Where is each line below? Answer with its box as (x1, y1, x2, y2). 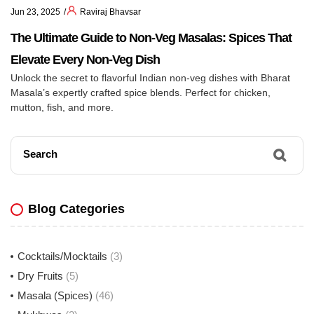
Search (23, 148, 57, 161)
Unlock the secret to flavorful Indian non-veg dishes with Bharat (11, 72, 290, 84)
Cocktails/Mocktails (18, 250, 107, 263)
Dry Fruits (18, 270, 63, 282)
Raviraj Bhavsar (80, 7, 141, 18)
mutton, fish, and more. (11, 102, 114, 114)
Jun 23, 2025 (11, 7, 60, 18)
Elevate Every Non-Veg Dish (11, 53, 160, 67)
